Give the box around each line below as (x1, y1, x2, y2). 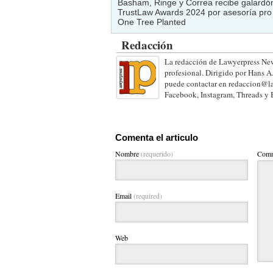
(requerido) (140, 148, 173, 158)
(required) (133, 190, 162, 200)
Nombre (115, 148, 141, 158)
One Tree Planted (117, 16, 186, 27)
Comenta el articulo (115, 132, 198, 143)
